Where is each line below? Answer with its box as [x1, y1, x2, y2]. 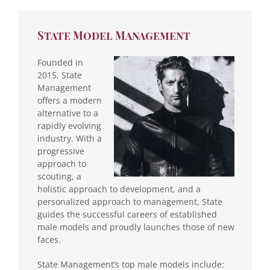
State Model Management [37, 28, 190, 43]
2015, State [37, 69, 82, 81]
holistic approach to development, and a [37, 183, 201, 195]
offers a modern [37, 94, 102, 106]
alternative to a [37, 107, 98, 119]
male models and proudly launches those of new [37, 221, 234, 233]
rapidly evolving [37, 119, 101, 131]
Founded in [37, 56, 83, 68]
